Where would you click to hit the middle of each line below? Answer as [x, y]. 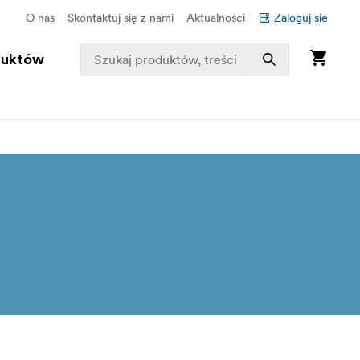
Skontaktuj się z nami [121, 18]
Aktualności [216, 18]
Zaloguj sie [301, 18]
